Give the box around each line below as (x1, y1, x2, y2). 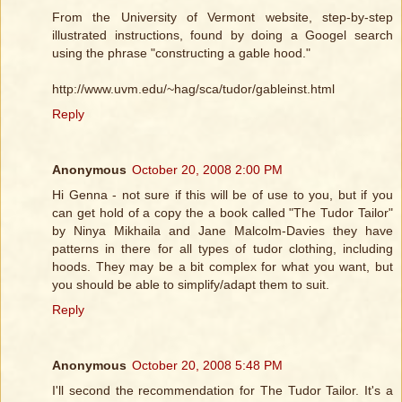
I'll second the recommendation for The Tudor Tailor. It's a (52, 383, 393, 398)
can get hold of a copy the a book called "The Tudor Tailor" (52, 205, 393, 221)
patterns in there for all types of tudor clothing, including (52, 241, 393, 257)
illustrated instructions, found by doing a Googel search (52, 28, 393, 43)
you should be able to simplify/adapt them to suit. (52, 277, 329, 293)
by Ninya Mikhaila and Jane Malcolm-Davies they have (52, 223, 393, 239)
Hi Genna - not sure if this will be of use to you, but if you (52, 188, 393, 203)
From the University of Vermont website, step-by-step (52, 10, 393, 25)
